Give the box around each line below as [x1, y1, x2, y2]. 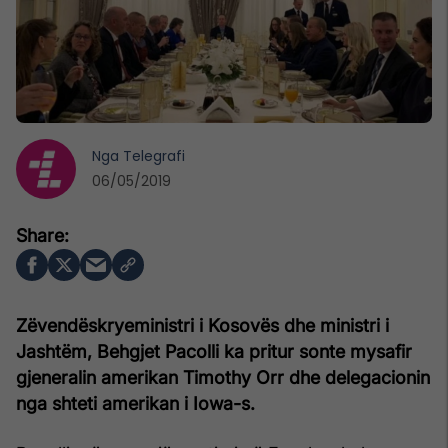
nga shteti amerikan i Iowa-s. [16, 392, 255, 414]
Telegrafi [123, 145, 185, 166]
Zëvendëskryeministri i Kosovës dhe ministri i [16, 314, 389, 336]
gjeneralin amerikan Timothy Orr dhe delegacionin [16, 366, 430, 388]
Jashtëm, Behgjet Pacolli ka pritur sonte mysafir [16, 340, 412, 362]
